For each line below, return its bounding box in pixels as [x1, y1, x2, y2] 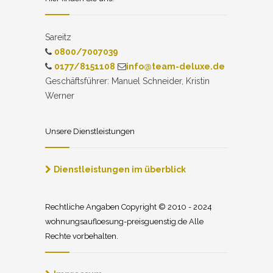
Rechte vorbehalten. [45, 231, 118, 241]
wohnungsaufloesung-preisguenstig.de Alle [45, 216, 204, 226]
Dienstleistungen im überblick [54, 164, 186, 174]
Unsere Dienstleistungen [45, 126, 135, 136]
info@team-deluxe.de [126, 61, 225, 71]
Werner [45, 90, 74, 101]
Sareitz [45, 32, 71, 42]
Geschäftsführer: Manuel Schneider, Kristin [45, 76, 210, 86]
